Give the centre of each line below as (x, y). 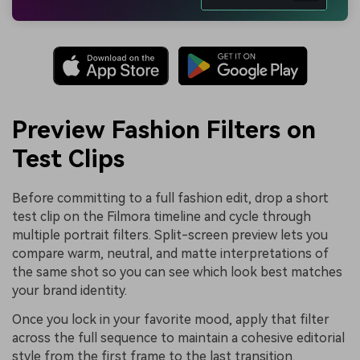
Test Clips (68, 159)
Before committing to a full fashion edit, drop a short (170, 198)
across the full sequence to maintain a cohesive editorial (178, 338)
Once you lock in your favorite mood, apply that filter (171, 320)
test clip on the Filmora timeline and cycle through (162, 217)
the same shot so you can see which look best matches (177, 272)
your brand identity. (70, 291)
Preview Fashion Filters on (164, 130)
